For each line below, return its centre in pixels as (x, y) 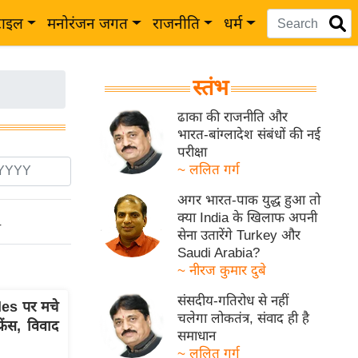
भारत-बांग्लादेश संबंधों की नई (249, 135)
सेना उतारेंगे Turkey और (239, 235)
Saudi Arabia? (219, 253)
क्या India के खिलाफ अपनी (248, 218)
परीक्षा (193, 152)
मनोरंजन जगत (88, 24)
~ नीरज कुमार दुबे (222, 270)
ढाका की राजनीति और (233, 117)
